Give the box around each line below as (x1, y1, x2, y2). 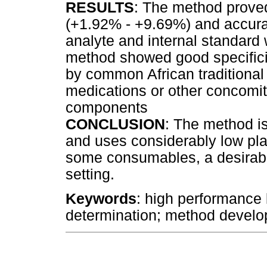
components (66, 99, 148, 116)
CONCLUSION (66, 116, 165, 132)
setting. (66, 166, 114, 182)
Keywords (66, 190, 136, 207)
